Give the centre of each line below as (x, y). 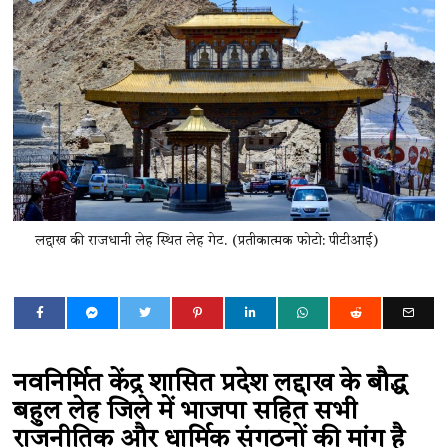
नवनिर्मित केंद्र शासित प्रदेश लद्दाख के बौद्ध (210, 383)
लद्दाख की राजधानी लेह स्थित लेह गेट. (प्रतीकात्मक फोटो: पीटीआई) (206, 240)
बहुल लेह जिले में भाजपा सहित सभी (185, 411)
